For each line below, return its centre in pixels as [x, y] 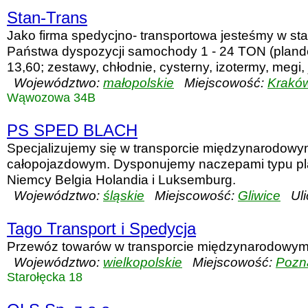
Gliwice [259, 195]
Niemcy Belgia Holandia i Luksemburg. [121, 179]
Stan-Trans [47, 18]
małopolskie [139, 82]
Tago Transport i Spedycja [101, 229]
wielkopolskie [143, 262]
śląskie [124, 195]
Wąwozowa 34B [51, 98]
